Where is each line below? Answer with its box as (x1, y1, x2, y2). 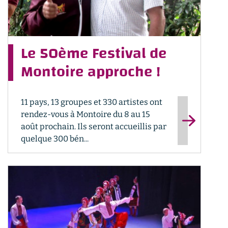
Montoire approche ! (21, 58, 160, 85)
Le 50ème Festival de (21, 39, 167, 67)
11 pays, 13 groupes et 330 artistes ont (21, 97, 162, 107)
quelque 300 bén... (21, 134, 89, 144)
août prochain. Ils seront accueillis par (21, 122, 166, 131)
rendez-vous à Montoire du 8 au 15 (21, 109, 150, 119)
